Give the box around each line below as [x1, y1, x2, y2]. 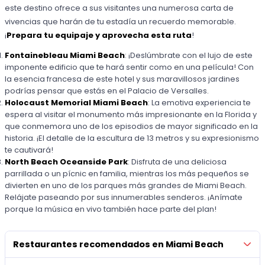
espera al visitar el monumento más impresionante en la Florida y [5, 108, 257, 120]
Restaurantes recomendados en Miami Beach [13, 238, 224, 250]
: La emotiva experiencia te [148, 96, 251, 108]
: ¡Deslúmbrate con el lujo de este [125, 49, 253, 61]
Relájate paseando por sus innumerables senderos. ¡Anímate [5, 191, 243, 203]
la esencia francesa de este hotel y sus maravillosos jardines [5, 73, 240, 85]
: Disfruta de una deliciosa [128, 156, 227, 167]
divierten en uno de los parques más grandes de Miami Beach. [5, 179, 247, 191]
